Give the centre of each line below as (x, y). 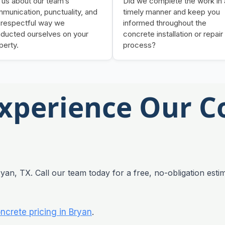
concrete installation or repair (173, 34)
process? (139, 45)
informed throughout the (165, 23)
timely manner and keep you (172, 12)
